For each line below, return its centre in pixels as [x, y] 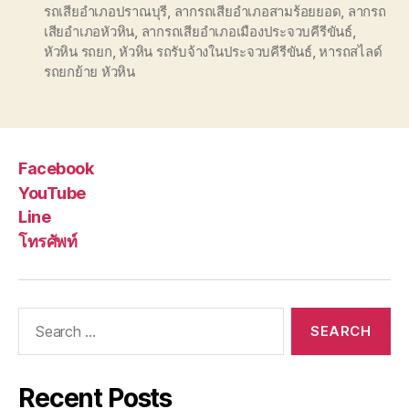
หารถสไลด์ [351, 51]
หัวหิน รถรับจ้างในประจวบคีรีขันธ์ [215, 51]
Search [36, 316]
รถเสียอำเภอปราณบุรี [106, 11]
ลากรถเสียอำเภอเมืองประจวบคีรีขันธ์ [246, 31]
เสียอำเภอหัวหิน [89, 31]
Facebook [56, 169]
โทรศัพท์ [48, 241]
